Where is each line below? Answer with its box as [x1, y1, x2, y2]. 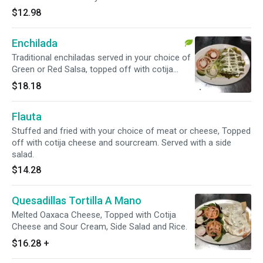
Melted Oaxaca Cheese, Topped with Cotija [12, 210, 176, 220]
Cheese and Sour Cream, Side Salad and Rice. [12, 221, 187, 232]
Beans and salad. [12, 87, 77, 98]
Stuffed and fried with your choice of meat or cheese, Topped [12, 126, 251, 136]
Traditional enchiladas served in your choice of [12, 52, 191, 63]
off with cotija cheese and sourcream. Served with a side [12, 137, 231, 148]
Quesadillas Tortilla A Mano [12, 194, 141, 207]
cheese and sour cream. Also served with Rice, [12, 76, 192, 86]
